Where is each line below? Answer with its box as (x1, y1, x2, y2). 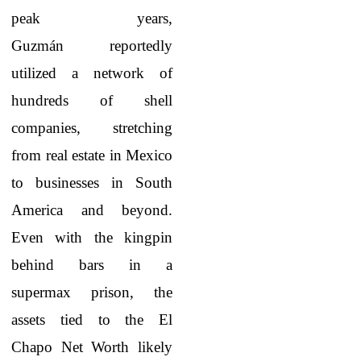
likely (129, 338, 173, 355)
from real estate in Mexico (11, 147, 172, 164)
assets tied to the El (11, 311, 172, 328)
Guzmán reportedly (11, 37, 172, 54)
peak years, (11, 10, 172, 27)
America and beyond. (11, 201, 172, 218)
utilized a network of (11, 64, 172, 81)
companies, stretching (11, 119, 172, 136)
